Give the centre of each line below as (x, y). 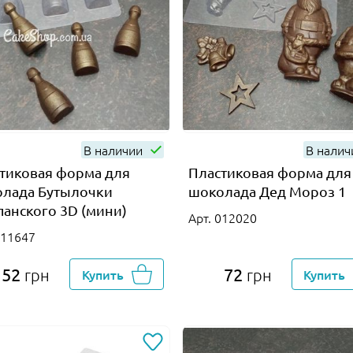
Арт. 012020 (223, 217)
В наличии (115, 149)
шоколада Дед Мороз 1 (268, 191)
